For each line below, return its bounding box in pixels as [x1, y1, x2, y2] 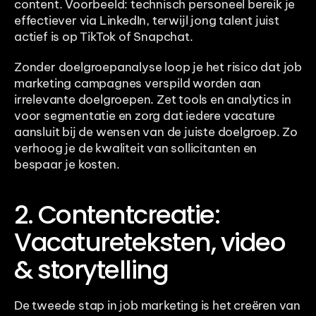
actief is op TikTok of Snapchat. [14, 29, 196, 45]
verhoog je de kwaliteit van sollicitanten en [14, 140, 257, 157]
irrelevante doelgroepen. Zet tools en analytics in [14, 92, 291, 108]
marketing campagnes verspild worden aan [14, 75, 262, 92]
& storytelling [14, 252, 168, 288]
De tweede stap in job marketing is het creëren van [14, 298, 300, 314]
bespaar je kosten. [14, 157, 120, 173]
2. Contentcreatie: [14, 197, 219, 233]
